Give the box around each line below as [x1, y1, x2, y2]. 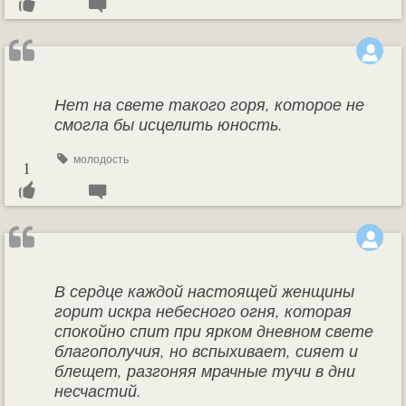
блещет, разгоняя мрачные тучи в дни [54, 360, 355, 382]
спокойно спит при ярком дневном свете [54, 320, 373, 342]
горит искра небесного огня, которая [54, 300, 352, 322]
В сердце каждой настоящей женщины [54, 280, 354, 302]
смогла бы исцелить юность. [54, 113, 283, 135]
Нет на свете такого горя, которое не [54, 93, 364, 115]
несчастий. [54, 380, 141, 401]
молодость [70, 151, 129, 166]
